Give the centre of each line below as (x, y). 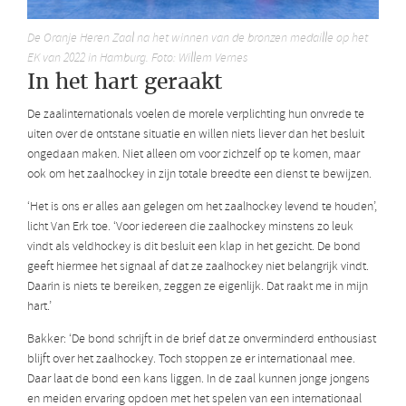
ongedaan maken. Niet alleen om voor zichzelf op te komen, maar (193, 155)
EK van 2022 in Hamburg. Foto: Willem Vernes (137, 58)
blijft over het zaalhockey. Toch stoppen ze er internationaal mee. (191, 360)
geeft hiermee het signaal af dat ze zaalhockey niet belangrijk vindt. (198, 267)
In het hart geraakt (125, 81)
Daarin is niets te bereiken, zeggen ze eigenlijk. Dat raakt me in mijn (198, 287)
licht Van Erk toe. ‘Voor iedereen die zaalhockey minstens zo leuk (190, 227)
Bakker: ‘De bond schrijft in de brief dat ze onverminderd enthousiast (202, 340)
